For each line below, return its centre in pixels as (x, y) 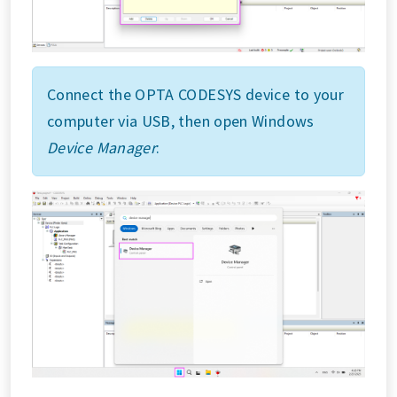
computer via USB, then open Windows (181, 121)
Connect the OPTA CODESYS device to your (196, 94)
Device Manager (102, 147)
